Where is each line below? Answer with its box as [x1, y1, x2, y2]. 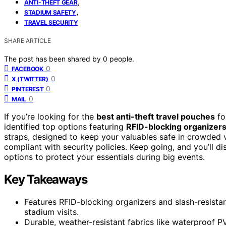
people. [109, 54, 134, 63]
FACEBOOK [12, 65, 43, 73]
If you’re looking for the [4, 111, 96, 122]
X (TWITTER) [12, 75, 48, 83]
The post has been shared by [4, 54, 103, 63]
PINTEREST [12, 85, 44, 93]
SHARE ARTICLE [4, 36, 51, 44]
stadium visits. [24, 206, 79, 217]
